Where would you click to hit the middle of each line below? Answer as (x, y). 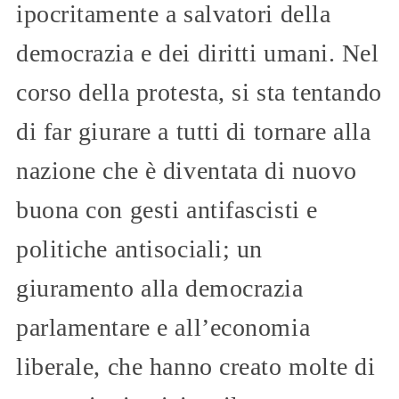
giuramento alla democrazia (160, 288)
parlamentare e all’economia (163, 327)
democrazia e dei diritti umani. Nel (198, 53)
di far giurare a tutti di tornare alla (194, 131)
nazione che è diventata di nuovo (187, 170)
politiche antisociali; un (139, 248)
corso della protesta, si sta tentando (199, 92)
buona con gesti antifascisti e (167, 209)
